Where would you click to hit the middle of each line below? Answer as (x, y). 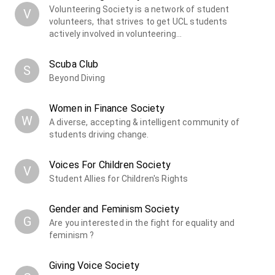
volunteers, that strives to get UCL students (138, 21)
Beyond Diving (77, 78)
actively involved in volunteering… (116, 33)
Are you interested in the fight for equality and (142, 223)
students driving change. (99, 134)
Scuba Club (74, 64)
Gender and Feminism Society (114, 209)
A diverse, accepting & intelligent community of (145, 122)
